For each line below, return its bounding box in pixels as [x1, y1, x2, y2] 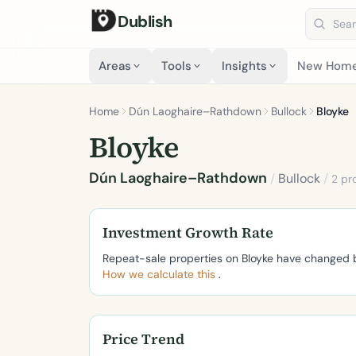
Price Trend [103, 329, 184, 349]
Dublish [118, 11, 172, 32]
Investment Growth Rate [103, 222, 273, 242]
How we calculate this [103, 267, 219, 281]
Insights [222, 58, 267, 74]
